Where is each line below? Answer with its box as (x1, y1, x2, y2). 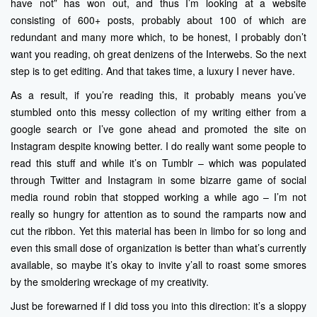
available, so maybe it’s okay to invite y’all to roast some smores (11, 258, 306, 272)
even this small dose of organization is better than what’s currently (11, 241, 306, 255)
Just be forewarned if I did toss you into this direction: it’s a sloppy (11, 299, 306, 313)
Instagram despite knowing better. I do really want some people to (11, 139, 306, 154)
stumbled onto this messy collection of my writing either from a (11, 105, 306, 120)
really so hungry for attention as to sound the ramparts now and (11, 207, 306, 221)
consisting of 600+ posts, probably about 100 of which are (11, 13, 306, 28)
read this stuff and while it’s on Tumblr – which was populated (11, 156, 306, 171)
